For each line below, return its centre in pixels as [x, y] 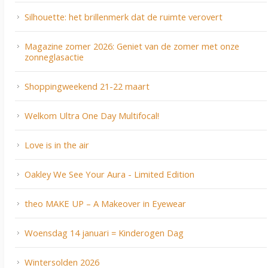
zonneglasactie [54, 57]
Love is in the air [57, 145]
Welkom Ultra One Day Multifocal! [92, 116]
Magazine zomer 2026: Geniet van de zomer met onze [132, 46]
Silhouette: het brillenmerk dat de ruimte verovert [124, 17]
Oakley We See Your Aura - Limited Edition [109, 174]
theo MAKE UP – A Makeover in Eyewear [105, 204]
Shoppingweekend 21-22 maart [87, 86]
